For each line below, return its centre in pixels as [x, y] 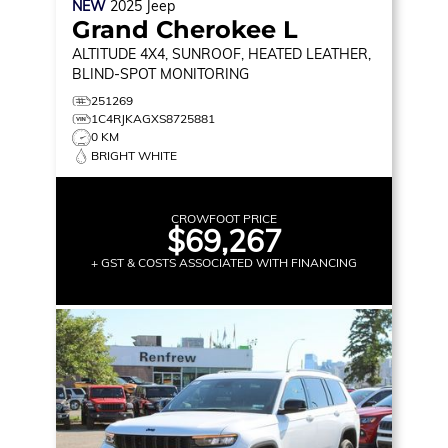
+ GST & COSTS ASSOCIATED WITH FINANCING [224, 262]
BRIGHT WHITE [134, 155]
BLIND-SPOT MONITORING [160, 73]
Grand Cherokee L [185, 29]
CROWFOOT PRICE [224, 218]
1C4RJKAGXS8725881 [153, 118]
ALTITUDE [104, 53]
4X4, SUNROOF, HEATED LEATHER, [255, 53]
